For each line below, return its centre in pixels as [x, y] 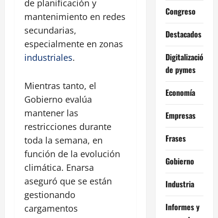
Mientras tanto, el [60, 86]
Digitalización [186, 57]
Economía [180, 92]
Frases [175, 138]
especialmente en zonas [74, 44]
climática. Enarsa [59, 168]
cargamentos [51, 209]
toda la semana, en [64, 140]
